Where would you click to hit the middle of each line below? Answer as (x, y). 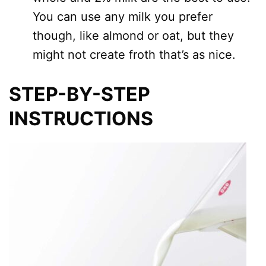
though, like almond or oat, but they (133, 36)
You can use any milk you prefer (123, 17)
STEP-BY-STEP (80, 94)
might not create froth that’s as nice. (134, 55)
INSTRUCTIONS (81, 118)
